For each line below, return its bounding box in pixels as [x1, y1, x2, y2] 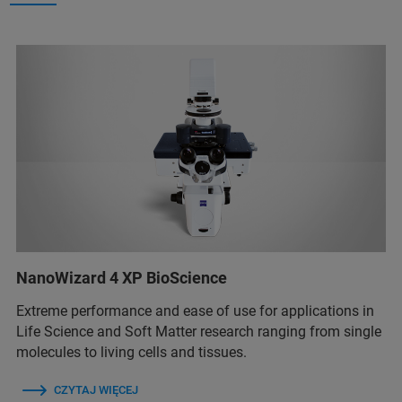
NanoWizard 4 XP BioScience [16, 268, 227, 288]
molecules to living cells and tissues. [16, 344, 247, 362]
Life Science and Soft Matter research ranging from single [16, 323, 381, 341]
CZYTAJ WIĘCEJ [54, 383, 138, 398]
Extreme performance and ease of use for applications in [16, 302, 374, 320]
